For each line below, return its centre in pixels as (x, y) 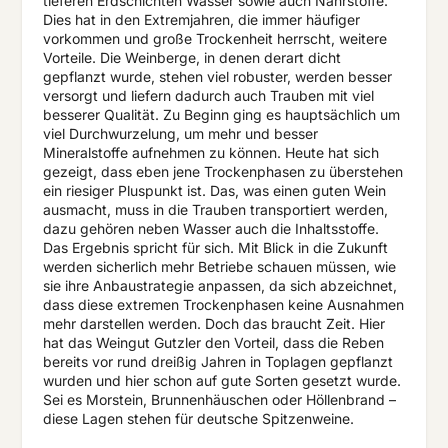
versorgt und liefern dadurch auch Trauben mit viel (208, 96)
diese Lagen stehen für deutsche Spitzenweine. (198, 419)
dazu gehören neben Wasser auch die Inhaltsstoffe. (210, 229)
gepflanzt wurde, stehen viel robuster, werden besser (217, 77)
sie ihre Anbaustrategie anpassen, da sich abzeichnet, (219, 286)
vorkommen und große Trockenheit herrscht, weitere (214, 39)
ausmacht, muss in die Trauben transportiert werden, (215, 210)
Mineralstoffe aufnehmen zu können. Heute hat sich (210, 153)
